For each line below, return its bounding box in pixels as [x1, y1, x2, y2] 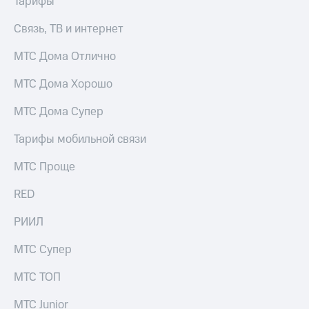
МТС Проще [14, 159, 75, 176]
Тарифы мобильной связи [14, 131, 146, 148]
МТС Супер [14, 241, 72, 259]
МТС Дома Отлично [14, 48, 116, 66]
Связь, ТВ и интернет [14, 21, 123, 38]
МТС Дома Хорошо [14, 76, 112, 93]
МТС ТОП [14, 269, 61, 286]
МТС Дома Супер [14, 103, 103, 121]
